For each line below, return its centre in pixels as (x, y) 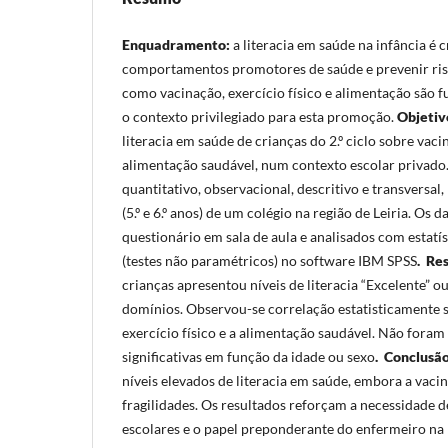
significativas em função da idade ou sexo (248, 356)
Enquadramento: (177, 44)
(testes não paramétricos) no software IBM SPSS (269, 260)
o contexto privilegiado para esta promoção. (258, 116)
